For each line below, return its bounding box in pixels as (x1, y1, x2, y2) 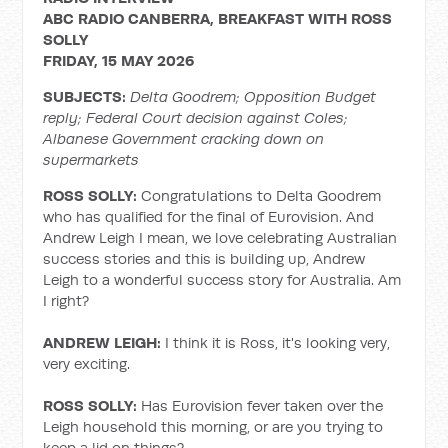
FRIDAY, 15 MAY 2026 (43, 51, 195, 70)
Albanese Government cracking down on (43, 129, 325, 148)
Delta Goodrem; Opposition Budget (130, 87, 377, 106)
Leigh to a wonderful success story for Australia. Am (43, 270, 402, 289)
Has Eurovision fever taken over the (137, 396, 384, 415)
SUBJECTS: (43, 87, 131, 106)
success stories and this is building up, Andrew (43, 249, 366, 268)
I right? (43, 291, 90, 310)
